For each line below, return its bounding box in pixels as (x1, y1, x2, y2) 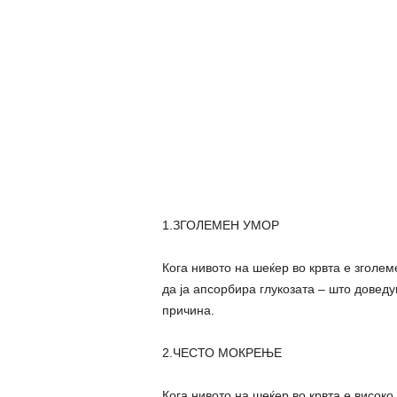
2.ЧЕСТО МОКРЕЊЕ (161, 345, 282, 360)
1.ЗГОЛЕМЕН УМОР (161, 217, 279, 232)
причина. (161, 302, 214, 317)
